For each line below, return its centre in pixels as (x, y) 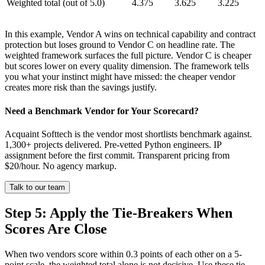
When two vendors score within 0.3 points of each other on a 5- (123, 254)
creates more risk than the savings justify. (81, 88)
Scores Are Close (56, 229)
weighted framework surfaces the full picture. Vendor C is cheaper (128, 56)
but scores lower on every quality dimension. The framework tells (127, 66)
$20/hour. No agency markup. (61, 166)
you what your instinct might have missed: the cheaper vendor (120, 77)
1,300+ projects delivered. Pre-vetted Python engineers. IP (113, 144)
